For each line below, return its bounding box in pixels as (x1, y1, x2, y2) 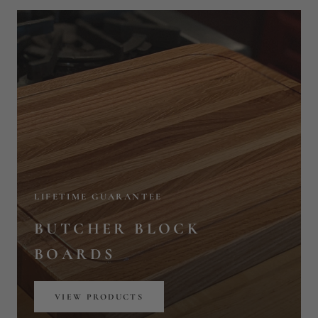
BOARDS (34, 55, 116, 75)
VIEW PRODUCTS (55, 102, 144, 113)
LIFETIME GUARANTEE (34, 1, 163, 13)
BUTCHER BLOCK (34, 30, 201, 49)
